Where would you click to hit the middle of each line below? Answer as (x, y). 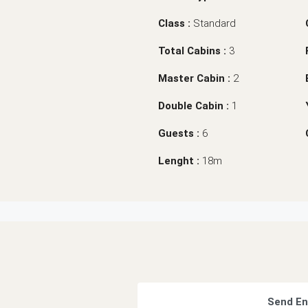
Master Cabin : (196, 78)
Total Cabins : (194, 51)
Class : (176, 23)
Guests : (180, 133)
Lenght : (180, 161)
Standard (214, 23)
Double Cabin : (195, 106)
